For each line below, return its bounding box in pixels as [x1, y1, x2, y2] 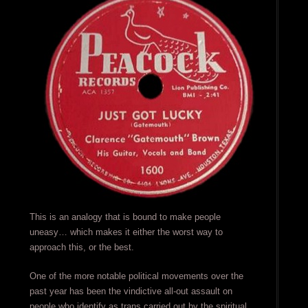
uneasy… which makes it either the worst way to [29, 227, 223, 238]
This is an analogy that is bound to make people [29, 212, 221, 223]
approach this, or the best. [29, 242, 134, 253]
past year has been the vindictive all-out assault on [29, 286, 232, 297]
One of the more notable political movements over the [29, 271, 243, 282]
